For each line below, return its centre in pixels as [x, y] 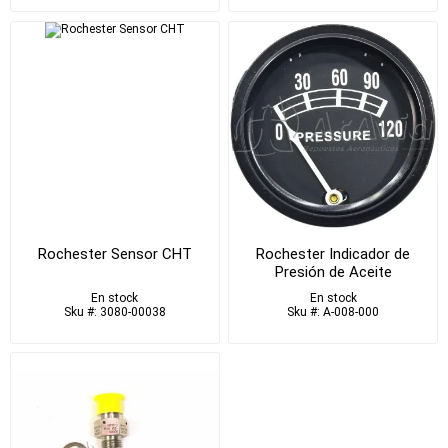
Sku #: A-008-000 [333, 311]
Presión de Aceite [333, 271]
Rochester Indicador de [333, 253]
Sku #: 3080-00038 [114, 311]
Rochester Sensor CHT [114, 253]
